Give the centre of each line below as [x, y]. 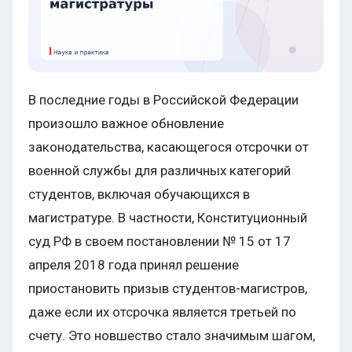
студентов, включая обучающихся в [139, 194]
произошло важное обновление [126, 124]
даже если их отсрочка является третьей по [162, 312]
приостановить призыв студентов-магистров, [168, 289]
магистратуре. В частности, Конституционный [168, 218]
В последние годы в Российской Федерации [163, 100]
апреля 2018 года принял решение [134, 265]
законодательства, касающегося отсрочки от [169, 147]
